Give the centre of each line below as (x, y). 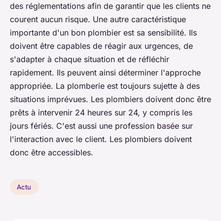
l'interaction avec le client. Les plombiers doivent (101, 139)
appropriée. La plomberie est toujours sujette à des (105, 86)
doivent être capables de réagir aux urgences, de (101, 46)
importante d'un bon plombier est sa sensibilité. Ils (103, 33)
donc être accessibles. (52, 153)
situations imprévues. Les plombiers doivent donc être (110, 99)
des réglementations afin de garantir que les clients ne (110, 6)
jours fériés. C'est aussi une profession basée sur (101, 126)
